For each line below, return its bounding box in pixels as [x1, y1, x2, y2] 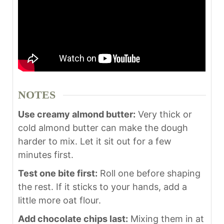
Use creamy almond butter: [18, 108, 136, 119]
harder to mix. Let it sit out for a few [18, 135, 172, 146]
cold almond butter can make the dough [18, 122, 188, 133]
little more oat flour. [18, 194, 101, 205]
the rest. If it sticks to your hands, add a [18, 181, 187, 192]
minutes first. [18, 149, 74, 160]
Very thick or [135, 108, 192, 119]
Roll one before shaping [97, 167, 201, 178]
